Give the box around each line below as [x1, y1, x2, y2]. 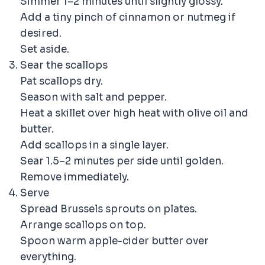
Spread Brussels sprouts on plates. [20, 203, 197, 216]
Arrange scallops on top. [20, 219, 146, 232]
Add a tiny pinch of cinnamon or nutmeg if [20, 11, 235, 24]
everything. [20, 251, 76, 264]
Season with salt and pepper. [20, 91, 167, 104]
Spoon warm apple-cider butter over [20, 235, 209, 248]
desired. [20, 27, 62, 40]
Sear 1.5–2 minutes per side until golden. [20, 155, 224, 168]
